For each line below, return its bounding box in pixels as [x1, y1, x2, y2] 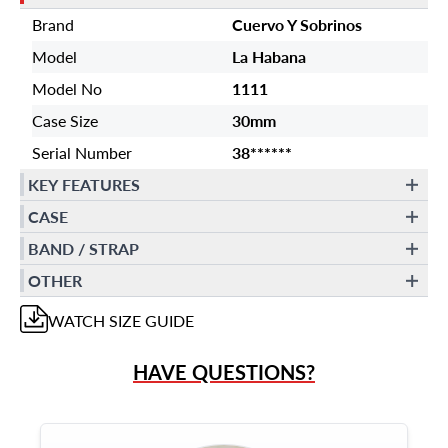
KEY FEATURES [28, 172, 140, 196]
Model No [32, 77, 102, 100]
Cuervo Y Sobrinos [232, 13, 362, 36]
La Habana [232, 45, 306, 68]
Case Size [32, 109, 98, 132]
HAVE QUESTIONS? [133, 358, 315, 386]
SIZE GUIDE [105, 309, 194, 332]
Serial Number [32, 141, 132, 164]
